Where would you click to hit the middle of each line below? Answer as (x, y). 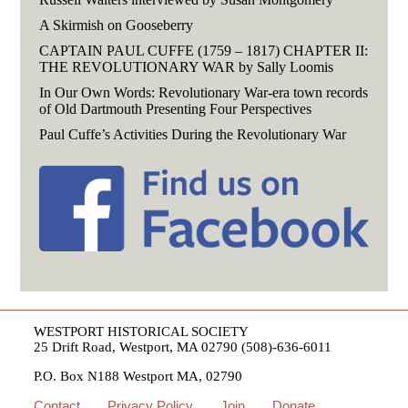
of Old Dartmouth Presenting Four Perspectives (175, 108)
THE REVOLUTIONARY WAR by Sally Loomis (186, 66)
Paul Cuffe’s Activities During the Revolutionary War (192, 134)
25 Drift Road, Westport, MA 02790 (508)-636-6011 (183, 347)
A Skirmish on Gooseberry (116, 25)
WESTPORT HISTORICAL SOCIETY (142, 331)
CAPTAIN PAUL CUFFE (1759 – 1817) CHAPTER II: (203, 50)
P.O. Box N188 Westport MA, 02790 (138, 376)
